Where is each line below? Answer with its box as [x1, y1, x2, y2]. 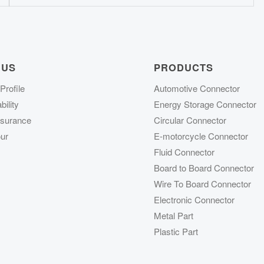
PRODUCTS [154, 60, 214, 75]
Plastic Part [154, 225, 199, 237]
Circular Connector [154, 113, 227, 126]
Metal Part [154, 209, 194, 222]
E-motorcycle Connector [154, 129, 249, 142]
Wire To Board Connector [154, 177, 252, 190]
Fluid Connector [154, 145, 215, 158]
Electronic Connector [154, 193, 235, 206]
